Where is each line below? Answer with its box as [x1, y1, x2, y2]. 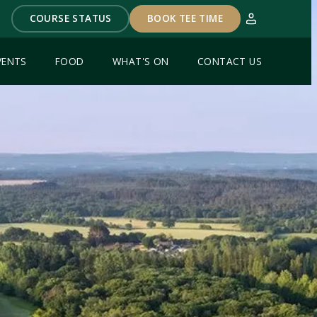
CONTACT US [197, 54, 262, 69]
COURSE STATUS [29, 11, 112, 25]
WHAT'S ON [112, 54, 169, 69]
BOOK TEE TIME [146, 11, 224, 25]
